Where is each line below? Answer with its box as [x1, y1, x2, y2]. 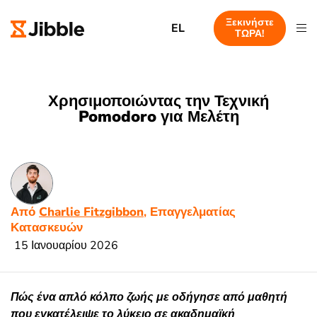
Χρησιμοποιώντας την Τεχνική [48, 91, 269, 112]
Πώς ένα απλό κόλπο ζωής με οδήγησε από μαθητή [11, 289, 287, 305]
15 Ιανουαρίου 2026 [14, 237, 118, 253]
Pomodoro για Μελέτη [78, 106, 239, 127]
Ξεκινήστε [225, 16, 274, 29]
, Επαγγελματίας [144, 203, 236, 220]
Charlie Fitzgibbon [39, 203, 144, 220]
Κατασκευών [11, 219, 83, 236]
